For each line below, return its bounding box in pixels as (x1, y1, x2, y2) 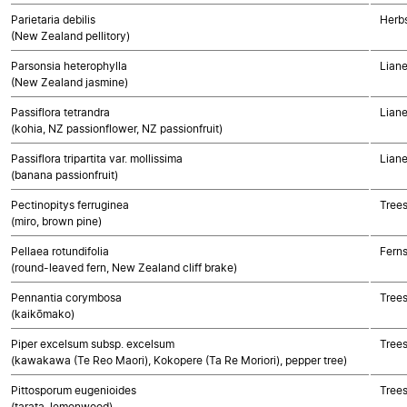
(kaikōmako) (11, 307, 74, 321)
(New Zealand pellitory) (11, 29, 130, 43)
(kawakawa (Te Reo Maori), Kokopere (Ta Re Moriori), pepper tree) (11, 353, 347, 367)
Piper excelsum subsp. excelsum (11, 337, 174, 351)
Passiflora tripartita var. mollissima (11, 152, 183, 165)
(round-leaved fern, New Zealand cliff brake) (11, 261, 237, 274)
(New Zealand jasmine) (11, 75, 128, 89)
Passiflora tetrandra (11, 105, 110, 119)
